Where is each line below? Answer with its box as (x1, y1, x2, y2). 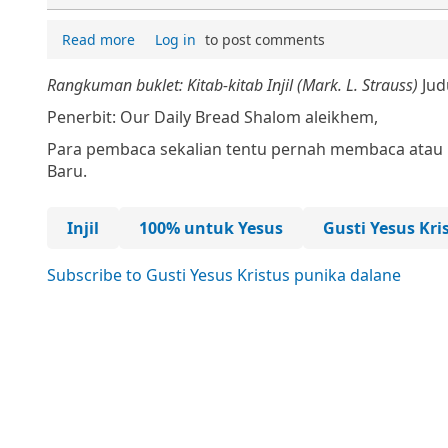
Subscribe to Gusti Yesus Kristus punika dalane (47, 264, 401, 286)
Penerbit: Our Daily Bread (47, 106, 240, 128)
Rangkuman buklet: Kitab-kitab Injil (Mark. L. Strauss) (47, 74, 418, 96)
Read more (62, 30, 135, 49)
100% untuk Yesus (139, 217, 283, 239)
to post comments (201, 30, 325, 49)
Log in (155, 30, 196, 49)
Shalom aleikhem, (244, 106, 378, 128)
